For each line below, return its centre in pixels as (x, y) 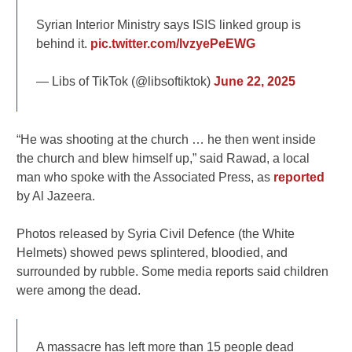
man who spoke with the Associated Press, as (145, 177)
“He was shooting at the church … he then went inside (167, 139)
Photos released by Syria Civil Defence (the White (156, 233)
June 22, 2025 (255, 82)
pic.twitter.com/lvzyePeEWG (173, 44)
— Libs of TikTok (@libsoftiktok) (125, 82)
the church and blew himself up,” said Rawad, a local (163, 158)
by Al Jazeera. (56, 196)
